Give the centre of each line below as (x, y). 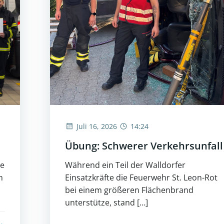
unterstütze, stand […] (106, 202)
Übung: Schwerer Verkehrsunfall (144, 145)
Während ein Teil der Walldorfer (125, 165)
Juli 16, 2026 (97, 126)
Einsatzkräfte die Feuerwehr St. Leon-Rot (141, 177)
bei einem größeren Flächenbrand (129, 190)
